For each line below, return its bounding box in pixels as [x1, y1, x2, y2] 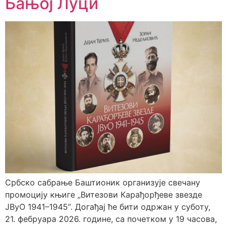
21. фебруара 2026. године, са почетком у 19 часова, [5, 214, 217, 224]
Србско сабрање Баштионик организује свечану [5, 177, 200, 188]
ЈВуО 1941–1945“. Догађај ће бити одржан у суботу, [5, 202, 210, 212]
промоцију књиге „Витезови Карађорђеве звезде [5, 190, 202, 200]
